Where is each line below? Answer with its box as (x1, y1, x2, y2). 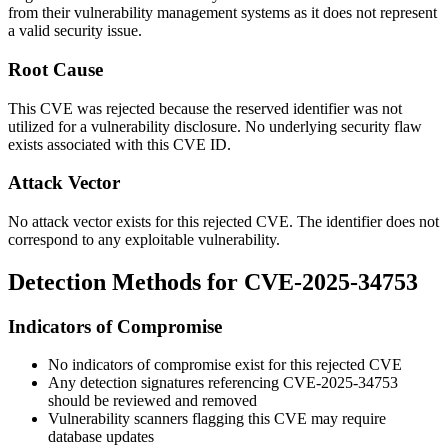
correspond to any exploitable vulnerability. (8, 230, 280, 248)
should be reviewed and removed (48, 392, 257, 410)
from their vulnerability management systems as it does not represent (8, 4, 437, 22)
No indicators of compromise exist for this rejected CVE (48, 356, 402, 374)
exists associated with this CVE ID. (8, 135, 231, 153)
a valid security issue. (8, 22, 142, 40)
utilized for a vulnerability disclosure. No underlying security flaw (8, 117, 422, 135)
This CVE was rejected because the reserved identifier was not (8, 99, 402, 117)
